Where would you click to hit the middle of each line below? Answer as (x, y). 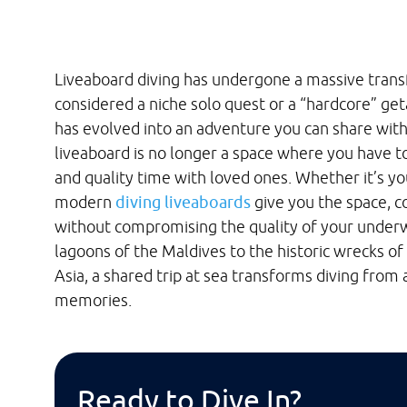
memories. (93, 300)
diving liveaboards (183, 202)
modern (85, 202)
